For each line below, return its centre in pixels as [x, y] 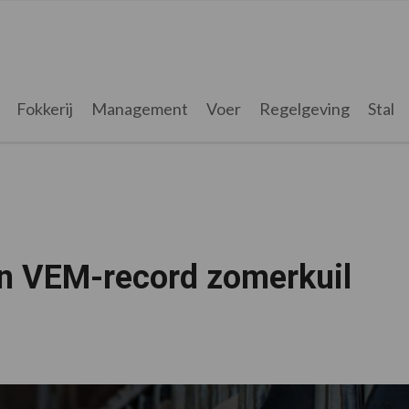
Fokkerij [44, 109]
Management [139, 109]
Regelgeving [304, 109]
